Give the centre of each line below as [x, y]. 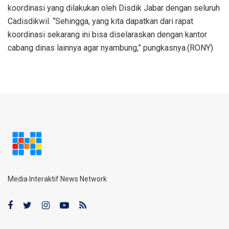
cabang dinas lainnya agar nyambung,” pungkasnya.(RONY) [110, 48]
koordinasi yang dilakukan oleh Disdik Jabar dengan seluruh [114, 8]
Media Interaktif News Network [57, 179]
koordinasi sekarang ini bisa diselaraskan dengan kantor [107, 35]
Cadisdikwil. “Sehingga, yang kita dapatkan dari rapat [100, 21]
